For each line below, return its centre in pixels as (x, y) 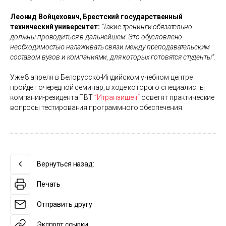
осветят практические (177, 97)
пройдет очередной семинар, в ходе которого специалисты (107, 87)
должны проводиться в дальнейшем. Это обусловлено (96, 37)
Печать (49, 184)
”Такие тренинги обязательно (147, 26)
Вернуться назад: (66, 164)
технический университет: (56, 26)
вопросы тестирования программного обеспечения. (98, 107)
